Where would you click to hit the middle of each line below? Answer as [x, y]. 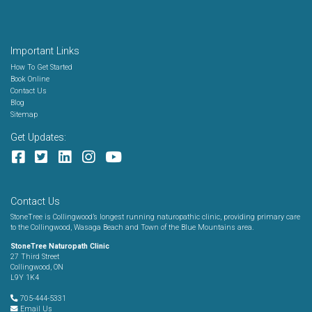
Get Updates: [38, 137]
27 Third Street [35, 256]
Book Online [30, 79]
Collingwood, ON [37, 267]
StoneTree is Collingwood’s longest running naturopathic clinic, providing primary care [155, 217]
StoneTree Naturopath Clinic [60, 246]
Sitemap [24, 115]
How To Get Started [41, 68]
